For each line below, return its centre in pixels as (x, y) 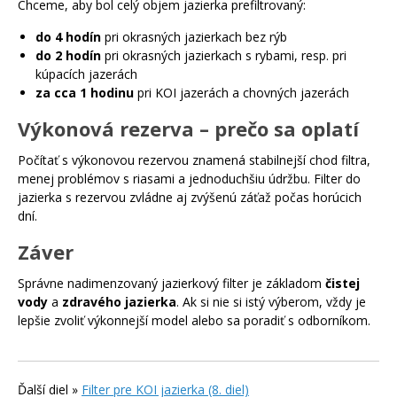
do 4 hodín (68, 37)
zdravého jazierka (119, 302)
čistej (343, 284)
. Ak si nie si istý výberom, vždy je (271, 302)
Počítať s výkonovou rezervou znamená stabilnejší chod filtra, (194, 160)
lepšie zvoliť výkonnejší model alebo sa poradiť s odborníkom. (194, 321)
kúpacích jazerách (86, 74)
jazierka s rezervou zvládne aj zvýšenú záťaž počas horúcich (190, 198)
